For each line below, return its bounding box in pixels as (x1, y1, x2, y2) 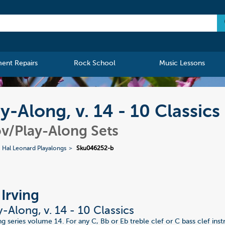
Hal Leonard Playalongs (2, 146, 67, 152)
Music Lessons (159, 60, 205, 67)
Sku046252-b (76, 146, 114, 152)
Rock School (74, 60, 116, 67)
